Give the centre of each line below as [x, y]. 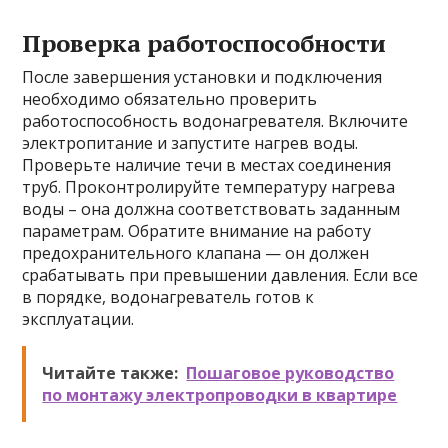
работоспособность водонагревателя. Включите [215, 121]
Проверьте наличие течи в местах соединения [207, 165]
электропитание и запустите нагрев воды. [190, 143]
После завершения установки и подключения [202, 77]
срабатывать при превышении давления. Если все [220, 275]
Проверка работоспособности [204, 43]
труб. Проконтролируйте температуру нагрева [209, 187]
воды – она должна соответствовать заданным [211, 209]
